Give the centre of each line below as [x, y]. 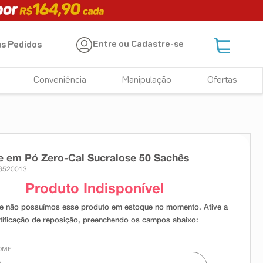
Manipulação [147, 80]
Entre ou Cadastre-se [139, 45]
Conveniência [60, 80]
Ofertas [222, 80]
